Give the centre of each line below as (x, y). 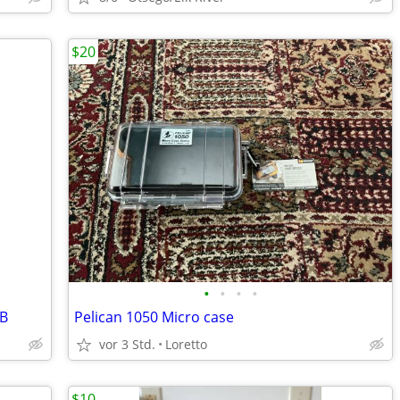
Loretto (186, 344)
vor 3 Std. (127, 344)
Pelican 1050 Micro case (154, 317)
